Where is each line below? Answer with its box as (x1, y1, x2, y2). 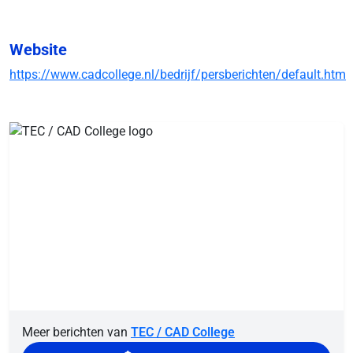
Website (9, 40, 67, 59)
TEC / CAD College (131, 324, 235, 340)
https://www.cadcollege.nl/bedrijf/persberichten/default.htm (9, 67, 346, 82)
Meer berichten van (22, 324, 131, 340)
